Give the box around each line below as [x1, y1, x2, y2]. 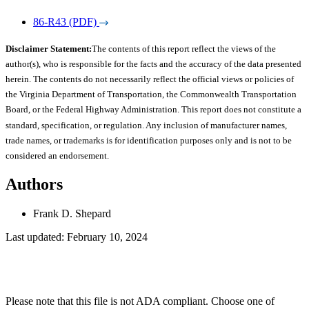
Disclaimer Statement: [6, 43, 92, 54]
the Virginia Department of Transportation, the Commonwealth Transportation [6, 89, 297, 100]
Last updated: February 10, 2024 [6, 230, 148, 243]
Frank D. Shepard [33, 207, 111, 219]
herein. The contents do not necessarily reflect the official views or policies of [6, 74, 294, 85]
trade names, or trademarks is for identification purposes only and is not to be [6, 134, 292, 146]
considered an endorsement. [6, 150, 109, 161]
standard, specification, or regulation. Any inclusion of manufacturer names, [6, 119, 287, 130]
